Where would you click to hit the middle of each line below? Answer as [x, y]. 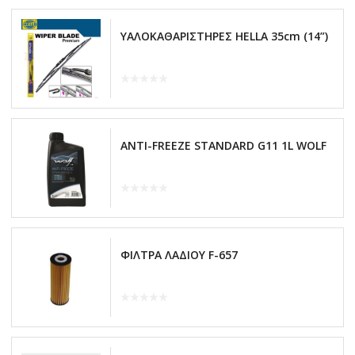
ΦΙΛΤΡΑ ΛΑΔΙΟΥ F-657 [179, 254]
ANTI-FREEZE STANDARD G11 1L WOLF [223, 145]
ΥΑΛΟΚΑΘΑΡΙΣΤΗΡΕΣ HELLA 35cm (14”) [224, 36]
